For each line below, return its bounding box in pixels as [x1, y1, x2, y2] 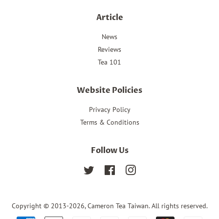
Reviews [98, 45, 121, 54]
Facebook [115, 165, 144, 174]
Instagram [135, 165, 166, 174]
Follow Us [90, 145, 129, 156]
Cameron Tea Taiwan [87, 201, 149, 210]
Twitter [94, 165, 115, 174]
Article [96, 12, 123, 23]
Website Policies [77, 85, 142, 96]
